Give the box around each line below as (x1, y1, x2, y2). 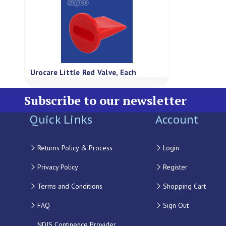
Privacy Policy (37, 162, 78, 172)
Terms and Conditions (37, 182, 102, 191)
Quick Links (29, 111, 93, 127)
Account (155, 111, 199, 127)
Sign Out (162, 201, 189, 210)
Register (162, 162, 188, 172)
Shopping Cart (162, 182, 206, 191)
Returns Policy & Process (37, 143, 112, 152)
